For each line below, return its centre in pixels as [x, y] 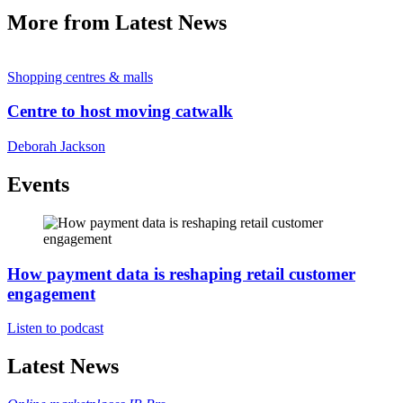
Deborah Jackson [56, 147]
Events [38, 185]
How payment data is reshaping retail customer [181, 273]
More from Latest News [117, 22]
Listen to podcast [55, 328]
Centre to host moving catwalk [120, 112]
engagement [51, 293]
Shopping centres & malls [80, 76]
